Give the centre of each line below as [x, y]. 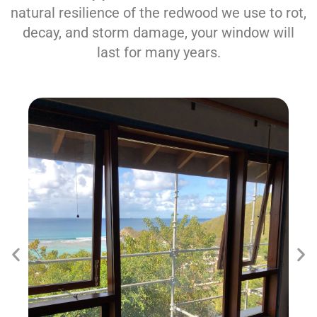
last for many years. [158, 53]
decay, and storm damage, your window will [158, 33]
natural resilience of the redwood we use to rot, [158, 13]
